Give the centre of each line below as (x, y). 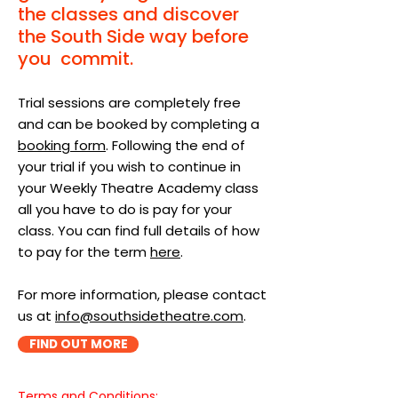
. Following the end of (175, 145)
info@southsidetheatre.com (149, 316)
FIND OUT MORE (78, 344)
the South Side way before (133, 36)
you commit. (76, 59)
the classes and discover (128, 14)
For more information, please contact (142, 295)
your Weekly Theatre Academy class (138, 188)
